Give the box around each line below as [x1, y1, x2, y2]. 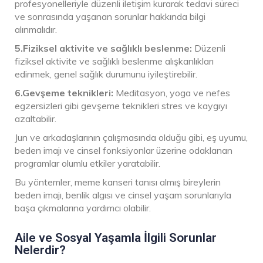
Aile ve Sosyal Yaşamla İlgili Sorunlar [15, 230, 217, 245]
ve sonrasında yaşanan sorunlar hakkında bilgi [15, 10, 205, 22]
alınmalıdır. [15, 23, 57, 35]
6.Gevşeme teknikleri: [15, 86, 113, 99]
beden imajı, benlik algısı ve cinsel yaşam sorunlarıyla [15, 188, 231, 201]
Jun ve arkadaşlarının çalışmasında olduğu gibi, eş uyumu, [15, 131, 248, 143]
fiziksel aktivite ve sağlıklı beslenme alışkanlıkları [15, 55, 214, 67]
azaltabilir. [15, 112, 56, 124]
